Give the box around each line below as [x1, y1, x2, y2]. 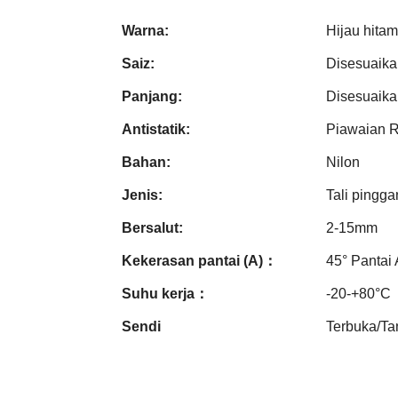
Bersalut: [122, 219, 183, 235]
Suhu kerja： [122, 285, 209, 301]
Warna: [122, 22, 169, 38]
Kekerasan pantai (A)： [122, 252, 277, 268]
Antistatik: [122, 121, 190, 137]
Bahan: [122, 154, 171, 170]
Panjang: [122, 88, 182, 104]
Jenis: [122, 187, 163, 203]
